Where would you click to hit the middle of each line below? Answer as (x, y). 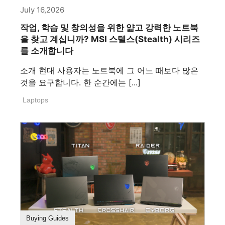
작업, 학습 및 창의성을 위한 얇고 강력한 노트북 (109, 27)
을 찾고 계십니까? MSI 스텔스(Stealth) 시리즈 (110, 39)
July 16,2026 (42, 10)
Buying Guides (47, 218)
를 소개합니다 (47, 50)
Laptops (35, 100)
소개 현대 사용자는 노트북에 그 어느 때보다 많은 (109, 70)
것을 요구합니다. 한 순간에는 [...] (80, 82)
